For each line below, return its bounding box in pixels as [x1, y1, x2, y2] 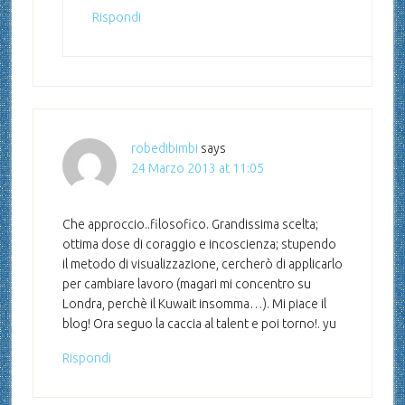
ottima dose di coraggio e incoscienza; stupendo [61, 237, 336, 252]
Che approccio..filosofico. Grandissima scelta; [61, 217, 318, 232]
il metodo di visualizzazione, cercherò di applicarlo [61, 257, 343, 272]
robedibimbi [130, 141, 198, 156]
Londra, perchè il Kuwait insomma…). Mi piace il [61, 297, 326, 312]
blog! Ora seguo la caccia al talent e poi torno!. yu [61, 316, 336, 332]
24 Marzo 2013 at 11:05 [130, 161, 264, 176]
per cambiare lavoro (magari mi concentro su [61, 277, 311, 292]
